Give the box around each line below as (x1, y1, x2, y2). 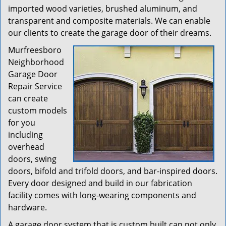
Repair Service (8, 81, 62, 92)
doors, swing (8, 153, 56, 164)
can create (8, 93, 48, 104)
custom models (8, 105, 67, 116)
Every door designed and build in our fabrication (8, 178, 192, 189)
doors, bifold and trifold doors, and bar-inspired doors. (8, 165, 217, 177)
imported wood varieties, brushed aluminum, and (8, 3, 197, 14)
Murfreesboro (8, 44, 62, 55)
